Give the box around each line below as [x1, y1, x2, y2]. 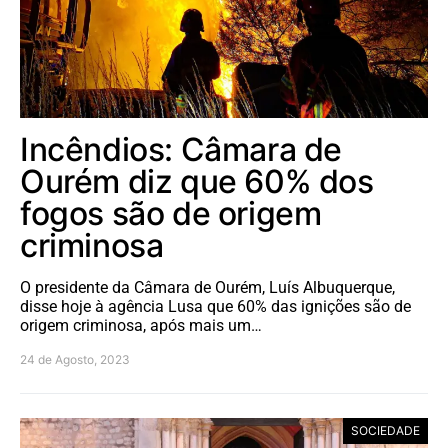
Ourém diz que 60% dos [20, 161, 374, 201]
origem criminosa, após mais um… [20, 315, 262, 335]
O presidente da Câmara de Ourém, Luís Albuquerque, [20, 277, 395, 297]
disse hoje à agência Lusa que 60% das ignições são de [20, 296, 411, 316]
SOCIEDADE [351, 422, 420, 438]
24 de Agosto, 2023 [20, 351, 130, 367]
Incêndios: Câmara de [20, 129, 343, 169]
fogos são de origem [20, 193, 322, 233]
